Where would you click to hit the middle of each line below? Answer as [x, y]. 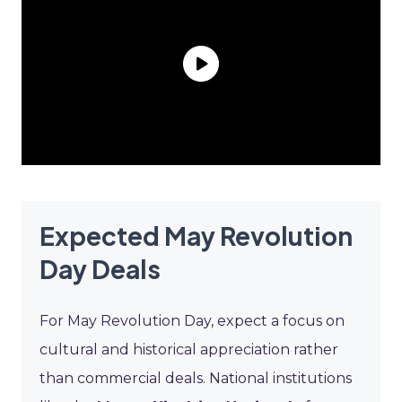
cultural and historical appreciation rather [189, 349]
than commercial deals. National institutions [196, 378]
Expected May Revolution [196, 235]
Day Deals [100, 268]
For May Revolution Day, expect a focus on [192, 320]
